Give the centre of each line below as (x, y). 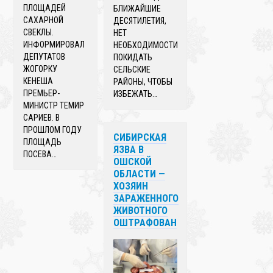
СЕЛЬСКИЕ (132, 69)
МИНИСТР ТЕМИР (54, 105)
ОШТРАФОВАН (145, 222)
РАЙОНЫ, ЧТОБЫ (143, 81)
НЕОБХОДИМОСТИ (146, 45)
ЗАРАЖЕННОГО (146, 198)
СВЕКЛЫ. (39, 32)
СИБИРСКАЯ (140, 137)
